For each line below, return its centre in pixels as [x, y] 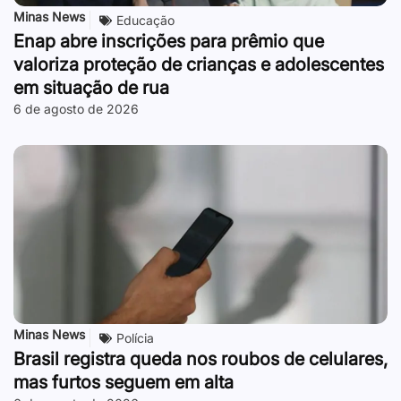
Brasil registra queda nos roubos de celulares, [200, 359]
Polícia [135, 338]
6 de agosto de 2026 [76, 109]
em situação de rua [91, 88]
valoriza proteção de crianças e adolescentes [199, 65]
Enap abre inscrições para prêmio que [169, 42]
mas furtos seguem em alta [124, 383]
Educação [145, 21]
